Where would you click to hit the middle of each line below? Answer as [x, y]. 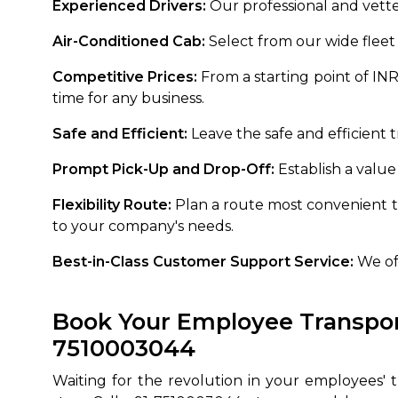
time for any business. [128, 98]
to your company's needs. [143, 226]
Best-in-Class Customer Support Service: [203, 262]
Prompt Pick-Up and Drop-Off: [163, 169]
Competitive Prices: [125, 77]
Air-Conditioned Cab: [129, 41]
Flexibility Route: [114, 205]
